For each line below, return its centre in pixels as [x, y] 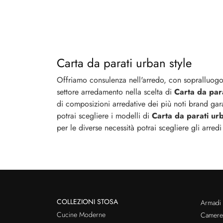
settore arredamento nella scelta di [115, 92]
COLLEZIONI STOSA [87, 201]
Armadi [211, 202]
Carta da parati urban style [124, 63]
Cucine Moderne [81, 214]
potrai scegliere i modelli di [104, 115]
